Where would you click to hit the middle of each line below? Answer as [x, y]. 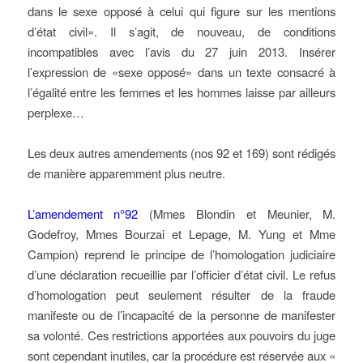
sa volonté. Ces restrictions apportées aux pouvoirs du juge [181, 335]
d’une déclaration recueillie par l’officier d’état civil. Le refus [181, 274]
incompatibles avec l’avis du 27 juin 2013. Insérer [181, 51]
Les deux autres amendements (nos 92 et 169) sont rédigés [181, 153]
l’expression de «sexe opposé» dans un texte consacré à [181, 72]
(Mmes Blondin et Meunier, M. [237, 214]
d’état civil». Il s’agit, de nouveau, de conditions [181, 31]
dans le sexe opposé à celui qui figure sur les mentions [181, 11]
